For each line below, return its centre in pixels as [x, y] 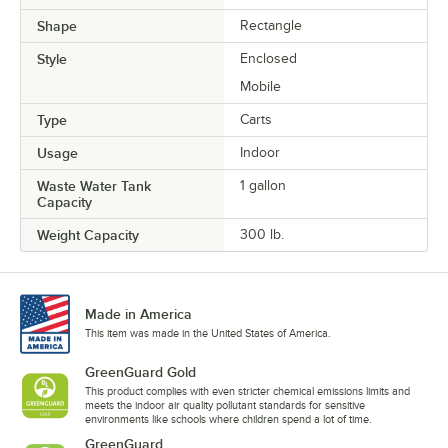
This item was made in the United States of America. [208, 332]
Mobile [260, 86]
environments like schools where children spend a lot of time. [228, 418]
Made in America [138, 313]
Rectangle [271, 25]
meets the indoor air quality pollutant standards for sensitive [225, 404]
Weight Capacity [88, 234]
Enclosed [268, 58]
